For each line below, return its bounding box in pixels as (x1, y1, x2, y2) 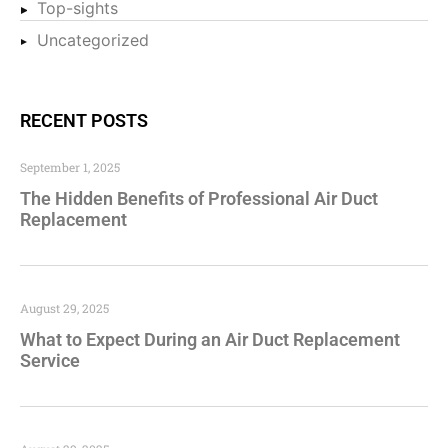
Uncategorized (37, 29, 149, 50)
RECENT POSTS (20, 109, 148, 131)
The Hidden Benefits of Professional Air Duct (20, 187, 378, 209)
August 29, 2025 (20, 299, 109, 316)
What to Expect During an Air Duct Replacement (20, 328, 400, 350)
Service (20, 349, 80, 371)
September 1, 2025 (20, 158, 120, 175)
